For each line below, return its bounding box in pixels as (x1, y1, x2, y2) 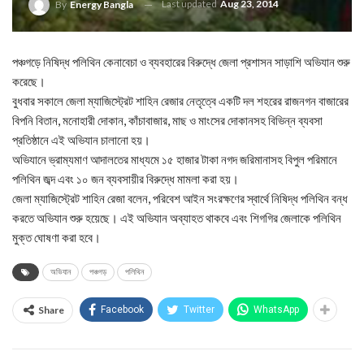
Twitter (184, 304, 214, 315)
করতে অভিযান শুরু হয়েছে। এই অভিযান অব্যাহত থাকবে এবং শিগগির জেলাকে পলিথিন (12, 210, 341, 225)
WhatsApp (253, 304, 299, 315)
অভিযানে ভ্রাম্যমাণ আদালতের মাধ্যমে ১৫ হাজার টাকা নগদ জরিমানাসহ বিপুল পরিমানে (12, 152, 337, 167)
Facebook (101, 304, 144, 315)
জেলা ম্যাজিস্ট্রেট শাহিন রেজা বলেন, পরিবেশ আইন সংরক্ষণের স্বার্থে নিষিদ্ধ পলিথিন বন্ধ (12, 191, 348, 206)
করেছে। (12, 74, 45, 89)
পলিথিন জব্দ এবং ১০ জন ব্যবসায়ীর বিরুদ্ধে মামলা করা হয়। (12, 171, 239, 186)
